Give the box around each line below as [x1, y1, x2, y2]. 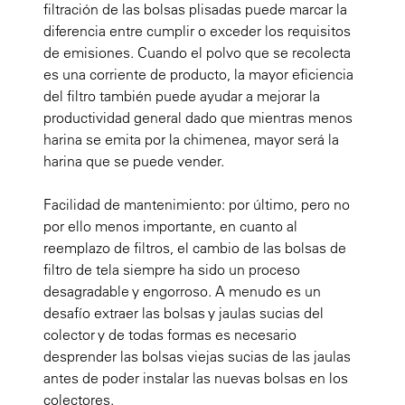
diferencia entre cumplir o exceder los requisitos [43, 21, 351, 40]
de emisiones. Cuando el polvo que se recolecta [43, 42, 351, 61]
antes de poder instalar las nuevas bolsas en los [43, 368, 348, 387]
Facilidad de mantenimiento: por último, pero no [43, 194, 350, 213]
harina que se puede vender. [43, 151, 228, 170]
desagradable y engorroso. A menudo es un [43, 281, 321, 300]
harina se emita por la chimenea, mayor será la [43, 129, 339, 148]
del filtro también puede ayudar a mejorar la [43, 86, 320, 105]
